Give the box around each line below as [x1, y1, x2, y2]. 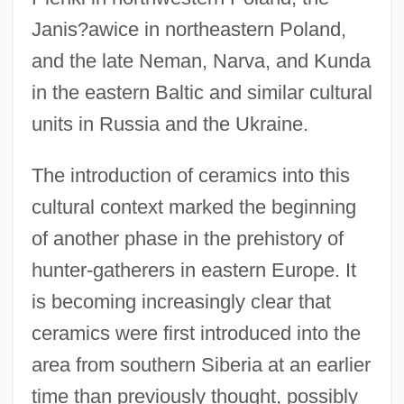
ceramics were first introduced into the [31, 322, 361, 345]
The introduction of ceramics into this [31, 164, 350, 188]
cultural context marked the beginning [31, 196, 356, 219]
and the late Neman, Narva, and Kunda [31, 50, 371, 73]
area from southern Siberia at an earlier [31, 353, 371, 377]
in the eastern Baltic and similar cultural [31, 81, 372, 105]
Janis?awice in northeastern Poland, [31, 18, 346, 41]
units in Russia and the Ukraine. [31, 113, 308, 136]
